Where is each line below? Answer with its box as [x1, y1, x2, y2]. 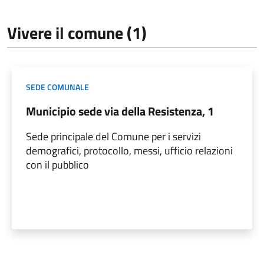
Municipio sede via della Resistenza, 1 [26, 102, 214, 121]
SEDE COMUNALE [26, 81, 89, 94]
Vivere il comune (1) [7, 20, 147, 46]
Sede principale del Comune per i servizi [26, 128, 201, 145]
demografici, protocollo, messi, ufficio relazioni [26, 143, 233, 159]
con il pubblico [26, 157, 89, 173]
